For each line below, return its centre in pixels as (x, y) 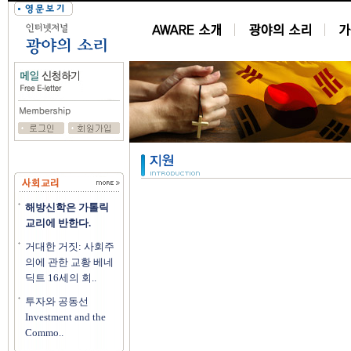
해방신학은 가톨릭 (67, 207)
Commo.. (44, 333)
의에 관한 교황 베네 (69, 262)
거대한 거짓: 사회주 (70, 246)
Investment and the (65, 317)
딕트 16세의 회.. (61, 278)
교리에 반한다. (58, 223)
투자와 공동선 (57, 301)
